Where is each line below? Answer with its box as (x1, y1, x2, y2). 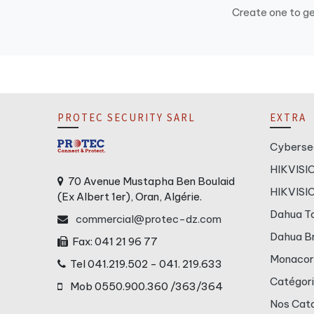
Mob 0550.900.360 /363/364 (62, 280, 224, 294)
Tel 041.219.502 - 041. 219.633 (66, 257, 223, 271)
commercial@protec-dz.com (76, 212, 222, 226)
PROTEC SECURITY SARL (57, 110, 196, 124)
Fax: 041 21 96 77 (68, 235, 158, 249)
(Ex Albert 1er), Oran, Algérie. (57, 190, 203, 204)
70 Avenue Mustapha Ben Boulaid (64, 175, 235, 189)
